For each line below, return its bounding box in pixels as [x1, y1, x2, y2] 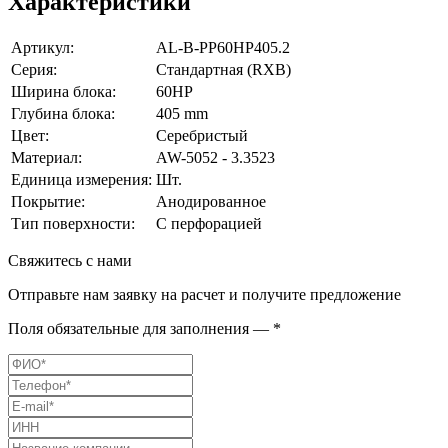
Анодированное [156, 192, 266, 210]
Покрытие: [11, 192, 85, 210]
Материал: [11, 148, 82, 166]
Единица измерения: [11, 170, 152, 188]
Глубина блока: [11, 104, 115, 122]
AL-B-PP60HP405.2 [156, 38, 290, 56]
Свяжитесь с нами [8, 251, 132, 269]
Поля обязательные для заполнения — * [8, 319, 281, 337]
